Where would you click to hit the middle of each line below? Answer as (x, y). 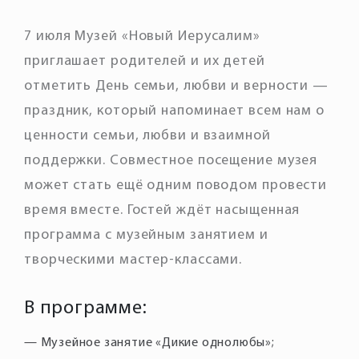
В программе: (86, 309)
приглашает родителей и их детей (145, 61)
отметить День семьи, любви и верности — (177, 86)
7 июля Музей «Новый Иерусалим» (142, 36)
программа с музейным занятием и (146, 235)
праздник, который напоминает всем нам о (175, 111)
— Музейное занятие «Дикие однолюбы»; (149, 343)
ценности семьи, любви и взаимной (147, 136)
